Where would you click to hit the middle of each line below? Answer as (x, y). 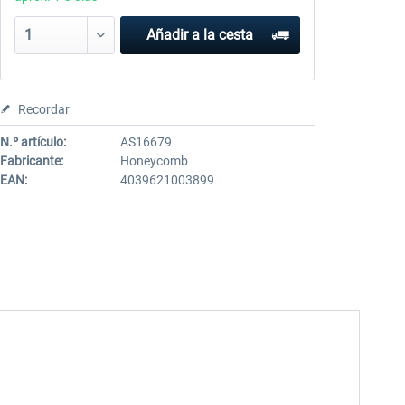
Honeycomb (154, 161)
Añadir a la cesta (199, 35)
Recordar (43, 109)
